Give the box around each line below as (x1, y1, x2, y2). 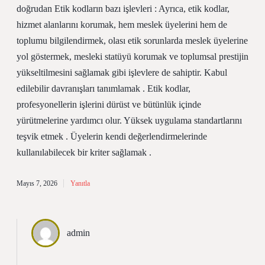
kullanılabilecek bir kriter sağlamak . (17, 147, 151, 157)
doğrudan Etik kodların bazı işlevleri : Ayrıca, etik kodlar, (17, 4, 230, 14)
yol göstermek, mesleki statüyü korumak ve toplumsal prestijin (17, 51, 248, 62)
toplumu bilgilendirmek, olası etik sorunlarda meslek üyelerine (17, 35, 248, 46)
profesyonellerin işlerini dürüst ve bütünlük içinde (17, 99, 201, 109)
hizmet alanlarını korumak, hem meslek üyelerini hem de (17, 20, 227, 30)
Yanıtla (70, 179, 90, 188)
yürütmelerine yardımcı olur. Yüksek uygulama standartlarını (17, 115, 242, 125)
